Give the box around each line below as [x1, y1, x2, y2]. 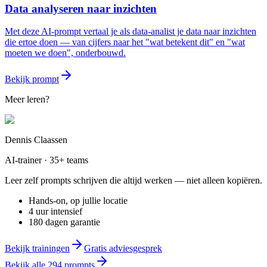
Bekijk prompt [5, 74, 59, 85]
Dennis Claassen [5, 135, 67, 145]
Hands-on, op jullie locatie [29, 195, 128, 206]
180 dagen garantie [29, 217, 100, 228]
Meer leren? [5, 94, 49, 105]
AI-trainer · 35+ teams [5, 155, 88, 166]
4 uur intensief [29, 206, 82, 217]
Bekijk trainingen [5, 243, 70, 254]
